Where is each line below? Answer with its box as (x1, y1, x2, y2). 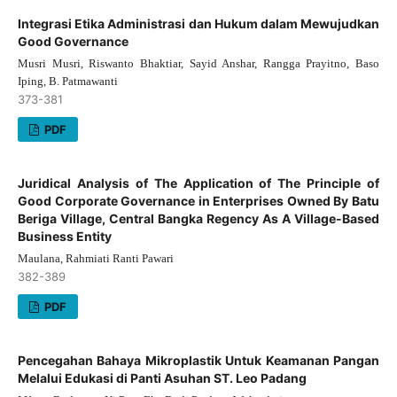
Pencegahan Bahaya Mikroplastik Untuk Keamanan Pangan (17, 352, 380, 368)
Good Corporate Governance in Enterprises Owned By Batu (17, 193, 380, 208)
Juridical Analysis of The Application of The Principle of (17, 175, 380, 191)
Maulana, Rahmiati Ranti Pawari (17, 251, 174, 265)
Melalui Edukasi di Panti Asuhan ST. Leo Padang (17, 370, 307, 385)
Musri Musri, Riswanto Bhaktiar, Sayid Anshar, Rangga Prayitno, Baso (17, 57, 380, 71)
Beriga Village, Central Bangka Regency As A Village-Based (17, 211, 380, 226)
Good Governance (17, 34, 128, 50)
